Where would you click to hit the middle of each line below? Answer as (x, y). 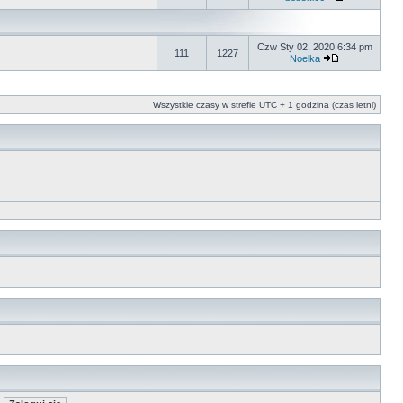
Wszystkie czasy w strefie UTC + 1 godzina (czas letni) (264, 105)
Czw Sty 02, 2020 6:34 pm (314, 47)
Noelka (305, 58)
